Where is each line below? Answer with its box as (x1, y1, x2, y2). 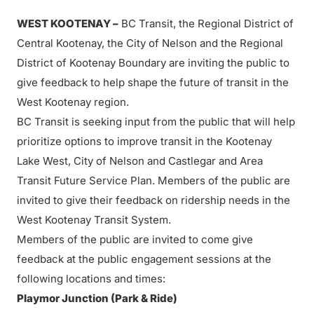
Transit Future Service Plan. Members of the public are (17, 174, 290, 187)
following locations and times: (17, 272, 165, 285)
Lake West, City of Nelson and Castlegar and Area (17, 154, 263, 168)
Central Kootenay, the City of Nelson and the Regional (17, 36, 283, 50)
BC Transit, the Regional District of (118, 17, 294, 30)
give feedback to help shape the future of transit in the (17, 76, 289, 89)
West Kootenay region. (17, 95, 129, 109)
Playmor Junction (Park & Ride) (17, 292, 177, 305)
